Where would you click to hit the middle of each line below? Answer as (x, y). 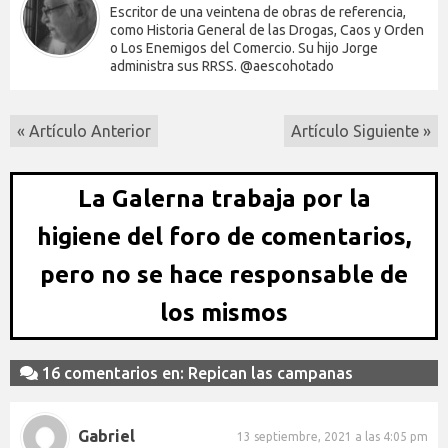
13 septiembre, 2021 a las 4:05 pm (332, 437)
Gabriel (106, 436)
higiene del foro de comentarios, (224, 236)
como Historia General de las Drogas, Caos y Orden (267, 29)
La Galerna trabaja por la (224, 198)
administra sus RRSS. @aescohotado (222, 65)
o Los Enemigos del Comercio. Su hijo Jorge (244, 47)
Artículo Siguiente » (361, 130)
